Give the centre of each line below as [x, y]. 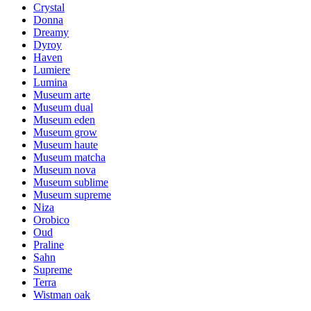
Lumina [50, 82]
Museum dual [63, 107]
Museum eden [64, 119]
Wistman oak [62, 294]
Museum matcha [69, 157]
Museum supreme [72, 194]
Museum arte [62, 94]
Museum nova [65, 169]
